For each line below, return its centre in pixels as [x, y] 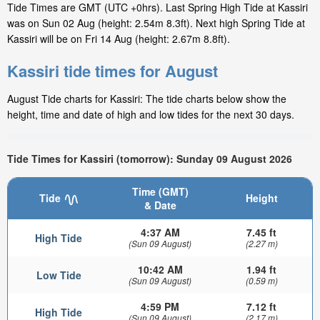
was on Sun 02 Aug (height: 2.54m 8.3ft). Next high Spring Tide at [156, 23]
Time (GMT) [160, 192]
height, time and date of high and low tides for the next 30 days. [151, 115]
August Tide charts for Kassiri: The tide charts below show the [147, 99]
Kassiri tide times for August [112, 71]
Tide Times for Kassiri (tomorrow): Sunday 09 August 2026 [150, 158]
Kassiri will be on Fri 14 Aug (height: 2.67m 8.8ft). [119, 39]
